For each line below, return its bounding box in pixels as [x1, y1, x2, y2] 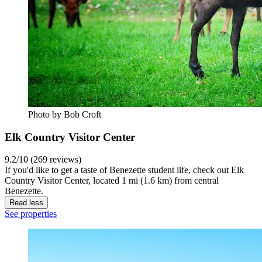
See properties [5, 209, 57, 219]
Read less [9, 198, 43, 208]
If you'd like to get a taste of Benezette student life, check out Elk [5, 165, 244, 175]
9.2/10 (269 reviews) [5, 154, 81, 165]
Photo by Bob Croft [28, 109, 101, 119]
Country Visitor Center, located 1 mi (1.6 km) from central [5, 175, 219, 186]
